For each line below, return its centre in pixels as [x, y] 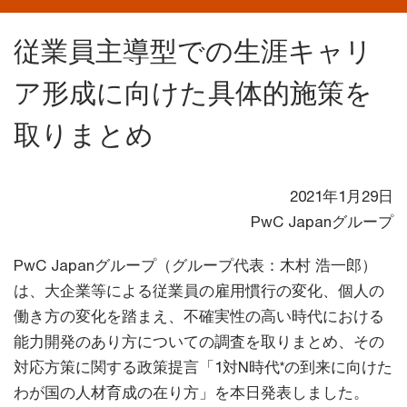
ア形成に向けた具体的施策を [193, 94]
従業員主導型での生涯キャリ [193, 52]
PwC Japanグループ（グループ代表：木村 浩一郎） [195, 266]
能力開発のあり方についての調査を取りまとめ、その [199, 342]
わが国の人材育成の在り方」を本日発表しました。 [191, 393]
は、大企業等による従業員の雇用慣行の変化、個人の [199, 291]
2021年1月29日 [342, 197]
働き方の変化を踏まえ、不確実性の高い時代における [199, 317]
